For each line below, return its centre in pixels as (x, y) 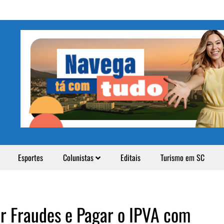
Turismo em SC (182, 157)
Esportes (30, 157)
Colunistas (79, 157)
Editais (130, 157)
